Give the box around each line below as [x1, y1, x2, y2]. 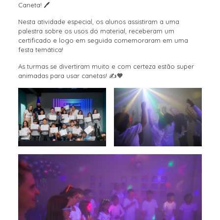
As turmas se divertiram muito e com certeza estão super [18, 62, 194, 70]
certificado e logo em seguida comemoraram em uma [18, 36, 188, 44]
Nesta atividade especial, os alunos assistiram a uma [18, 17, 179, 26]
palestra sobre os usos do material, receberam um [18, 27, 174, 35]
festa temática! [18, 45, 63, 54]
